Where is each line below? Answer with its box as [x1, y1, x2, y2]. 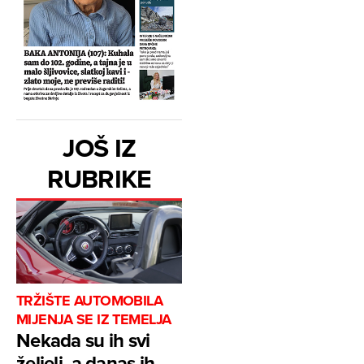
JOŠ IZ [63, 128, 136, 167]
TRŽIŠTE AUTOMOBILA [16, 289, 163, 311]
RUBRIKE [47, 158, 151, 197]
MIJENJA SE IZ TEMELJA [16, 308, 171, 330]
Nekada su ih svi [16, 325, 150, 354]
